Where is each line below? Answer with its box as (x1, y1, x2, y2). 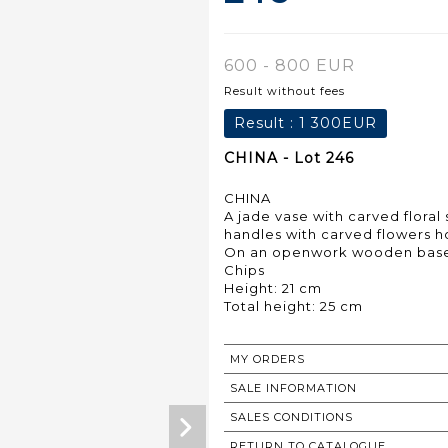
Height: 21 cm (224, 279, 322, 296)
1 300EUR (299, 113, 377, 132)
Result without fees (224, 83, 345, 98)
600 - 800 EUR (224, 55, 355, 75)
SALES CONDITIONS (230, 409, 353, 424)
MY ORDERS (230, 351, 305, 366)
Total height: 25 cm (224, 297, 363, 314)
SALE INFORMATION (230, 380, 357, 395)
